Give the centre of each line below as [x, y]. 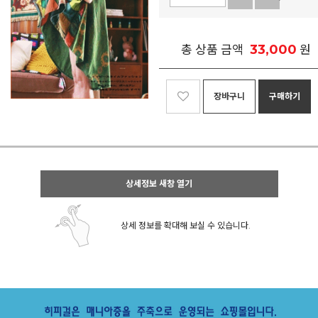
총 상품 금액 [212, 50]
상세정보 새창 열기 [159, 183]
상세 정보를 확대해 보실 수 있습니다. [186, 225]
